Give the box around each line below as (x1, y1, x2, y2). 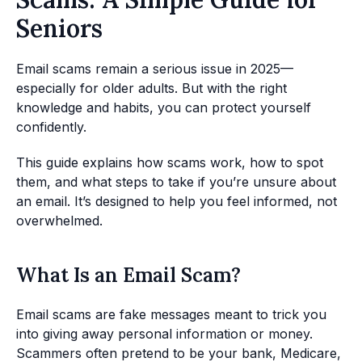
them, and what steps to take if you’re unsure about (16, 174, 336, 190)
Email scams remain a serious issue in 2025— (16, 61, 293, 77)
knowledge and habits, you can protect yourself (16, 99, 311, 116)
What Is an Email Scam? (16, 263, 241, 288)
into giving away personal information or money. (16, 326, 313, 342)
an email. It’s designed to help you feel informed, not (16, 193, 337, 209)
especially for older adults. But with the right (16, 80, 287, 96)
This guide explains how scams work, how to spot (16, 154, 323, 170)
